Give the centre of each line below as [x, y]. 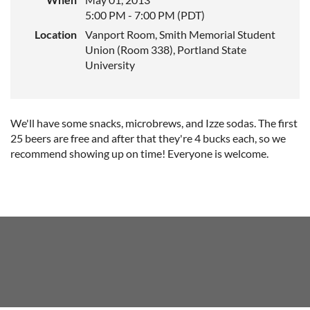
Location [56, 34]
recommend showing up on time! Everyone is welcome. [139, 153]
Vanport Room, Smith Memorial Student [180, 34]
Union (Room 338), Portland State [166, 49]
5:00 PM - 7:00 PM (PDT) [145, 15]
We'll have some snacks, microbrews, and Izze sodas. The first [154, 123]
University [110, 65]
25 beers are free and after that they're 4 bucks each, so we [148, 138]
